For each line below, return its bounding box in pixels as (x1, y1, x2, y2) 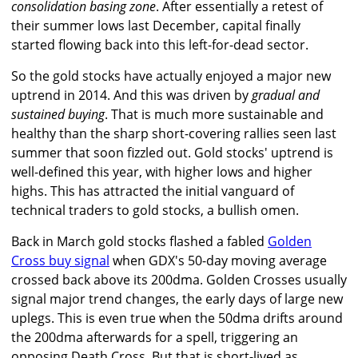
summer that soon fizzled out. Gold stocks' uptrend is (11, 144, 333, 162)
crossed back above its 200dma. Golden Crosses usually (11, 271, 347, 289)
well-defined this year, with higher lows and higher (11, 163, 312, 181)
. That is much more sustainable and (105, 105, 324, 124)
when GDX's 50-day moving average (109, 252, 327, 270)
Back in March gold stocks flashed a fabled (11, 233, 268, 251)
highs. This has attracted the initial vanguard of (11, 182, 294, 201)
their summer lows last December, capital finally (11, 17, 300, 35)
